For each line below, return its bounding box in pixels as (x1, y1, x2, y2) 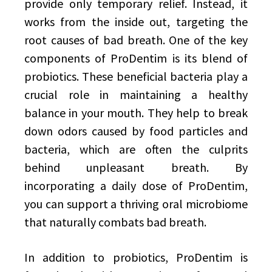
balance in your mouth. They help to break (24, 105, 248, 120)
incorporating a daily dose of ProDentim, (24, 178, 248, 193)
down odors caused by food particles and (24, 123, 248, 138)
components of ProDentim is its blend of (24, 50, 248, 66)
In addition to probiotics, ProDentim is (24, 250, 248, 265)
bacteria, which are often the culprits (24, 141, 248, 157)
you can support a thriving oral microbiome (24, 196, 248, 211)
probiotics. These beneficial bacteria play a (24, 69, 248, 84)
